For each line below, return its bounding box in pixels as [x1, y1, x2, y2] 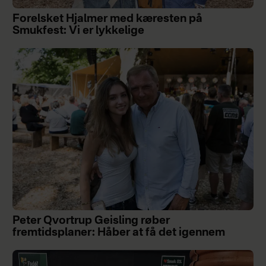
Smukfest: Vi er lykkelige [12, 25, 144, 36]
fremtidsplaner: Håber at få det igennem [12, 227, 225, 238]
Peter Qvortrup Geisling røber [12, 215, 170, 226]
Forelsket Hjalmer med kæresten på [12, 13, 202, 24]
